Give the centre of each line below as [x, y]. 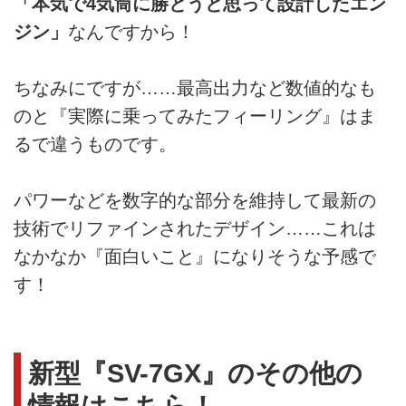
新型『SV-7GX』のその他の [195, 373]
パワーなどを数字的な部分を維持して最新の [195, 201]
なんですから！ [131, 31]
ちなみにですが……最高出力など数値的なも [195, 87]
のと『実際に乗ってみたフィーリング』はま [195, 116]
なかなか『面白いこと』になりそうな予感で [195, 257]
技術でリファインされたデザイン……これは [195, 229]
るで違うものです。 [95, 144]
